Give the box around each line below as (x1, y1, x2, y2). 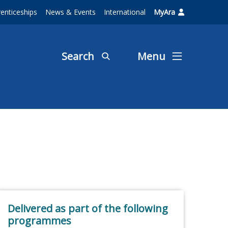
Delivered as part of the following (8, 202, 168, 216)
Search (62, 49, 94, 64)
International (104, 7, 146, 17)
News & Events (45, 7, 96, 17)
